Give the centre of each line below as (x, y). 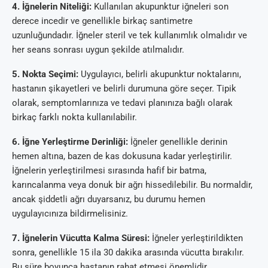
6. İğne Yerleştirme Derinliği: (70, 141)
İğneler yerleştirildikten (196, 238)
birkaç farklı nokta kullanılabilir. (74, 117)
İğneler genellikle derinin (178, 141)
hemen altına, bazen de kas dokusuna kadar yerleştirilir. (122, 156)
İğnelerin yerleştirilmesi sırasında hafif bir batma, (109, 170)
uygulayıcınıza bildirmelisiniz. (70, 213)
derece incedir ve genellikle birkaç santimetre (102, 21)
